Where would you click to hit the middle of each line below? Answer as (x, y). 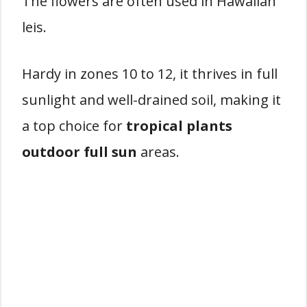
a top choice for (74, 126)
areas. (158, 152)
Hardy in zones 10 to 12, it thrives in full (150, 74)
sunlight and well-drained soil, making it (151, 100)
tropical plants (179, 126)
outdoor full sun (79, 152)
